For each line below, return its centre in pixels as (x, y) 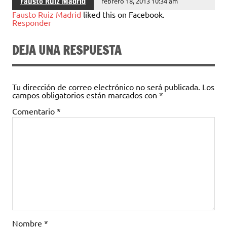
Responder (32, 23)
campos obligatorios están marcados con (86, 95)
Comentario (34, 111)
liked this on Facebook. (123, 14)
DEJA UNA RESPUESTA (67, 50)
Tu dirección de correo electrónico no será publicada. (106, 87)
